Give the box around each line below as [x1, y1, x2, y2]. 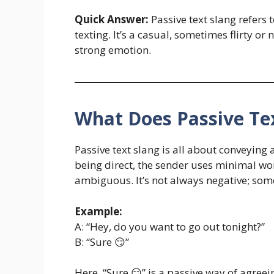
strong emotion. [75, 43, 151, 57]
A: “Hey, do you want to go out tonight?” [75, 219, 265, 234]
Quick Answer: [75, 12, 149, 27]
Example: [75, 204, 122, 218]
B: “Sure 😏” [75, 234, 129, 249]
